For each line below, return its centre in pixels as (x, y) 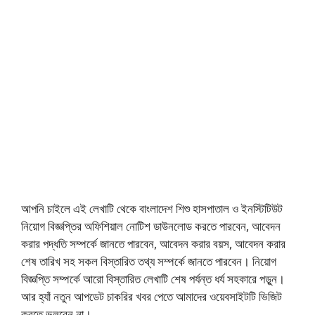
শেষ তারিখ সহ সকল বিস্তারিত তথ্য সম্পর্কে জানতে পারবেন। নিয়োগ (149, 262)
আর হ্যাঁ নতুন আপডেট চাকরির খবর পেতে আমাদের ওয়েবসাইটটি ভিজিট (152, 297)
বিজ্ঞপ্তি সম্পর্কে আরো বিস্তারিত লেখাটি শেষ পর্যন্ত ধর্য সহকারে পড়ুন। (153, 279)
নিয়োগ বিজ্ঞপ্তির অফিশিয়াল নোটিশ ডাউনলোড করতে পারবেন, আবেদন (151, 226)
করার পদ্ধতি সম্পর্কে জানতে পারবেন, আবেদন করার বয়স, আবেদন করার (153, 244)
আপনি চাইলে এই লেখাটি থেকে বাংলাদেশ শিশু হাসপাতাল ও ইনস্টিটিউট (152, 209)
